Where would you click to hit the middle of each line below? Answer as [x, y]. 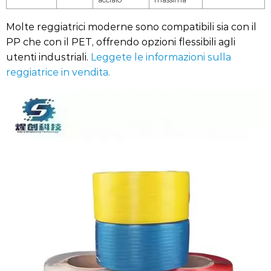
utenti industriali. [48, 57]
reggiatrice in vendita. [58, 72]
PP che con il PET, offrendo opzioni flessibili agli [121, 41]
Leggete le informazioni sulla [161, 57]
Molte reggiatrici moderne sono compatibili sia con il [131, 26]
